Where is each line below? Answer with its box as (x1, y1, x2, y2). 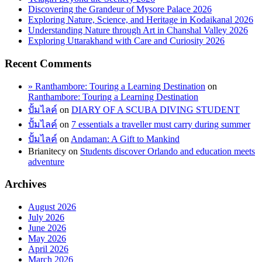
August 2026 (28, 202, 76, 212)
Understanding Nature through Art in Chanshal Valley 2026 (28, 25, 248, 36)
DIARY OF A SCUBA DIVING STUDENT (71, 104, 240, 115)
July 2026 (28, 212, 64, 223)
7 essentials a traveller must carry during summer (71, 119, 250, 129)
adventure (28, 156, 64, 167)
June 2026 (28, 223, 66, 233)
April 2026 (28, 244, 68, 254)
